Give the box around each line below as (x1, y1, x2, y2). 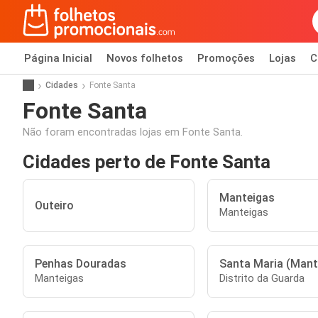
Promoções (197, 52, 255, 65)
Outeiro (35, 199, 74, 212)
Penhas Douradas (35, 257, 126, 270)
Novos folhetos (106, 52, 183, 65)
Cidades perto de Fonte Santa (23, 151, 270, 172)
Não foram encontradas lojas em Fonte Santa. (23, 126, 243, 138)
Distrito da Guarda (219, 272, 305, 285)
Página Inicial (24, 52, 92, 65)
